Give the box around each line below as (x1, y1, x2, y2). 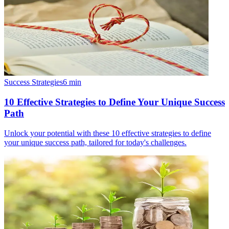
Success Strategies (4, 78, 63, 87)
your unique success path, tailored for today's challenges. (4, 138, 187, 147)
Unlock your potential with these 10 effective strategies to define (4, 128, 211, 138)
